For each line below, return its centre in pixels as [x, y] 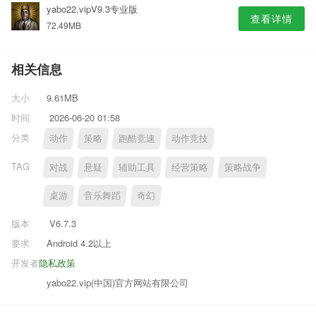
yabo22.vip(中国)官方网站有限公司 [117, 282]
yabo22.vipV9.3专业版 [92, 9]
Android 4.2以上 [79, 243]
